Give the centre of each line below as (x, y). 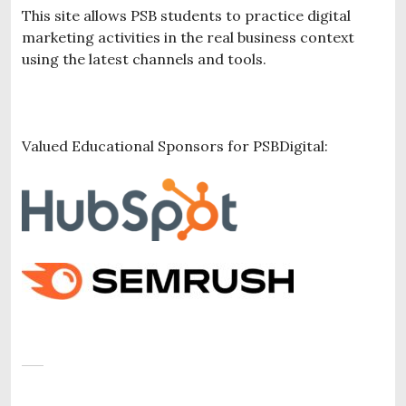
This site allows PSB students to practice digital (186, 15)
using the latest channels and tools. (144, 58)
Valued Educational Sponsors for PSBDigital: (175, 145)
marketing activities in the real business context (188, 37)
